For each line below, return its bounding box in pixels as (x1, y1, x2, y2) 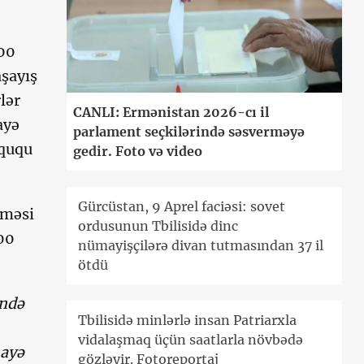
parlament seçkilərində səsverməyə (73, 123, 305, 141)
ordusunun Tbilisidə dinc (78, 218, 239, 235)
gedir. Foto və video (73, 143, 203, 160)
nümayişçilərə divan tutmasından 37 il (78, 237, 324, 254)
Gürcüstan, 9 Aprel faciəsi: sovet (78, 198, 286, 215)
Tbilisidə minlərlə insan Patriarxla (78, 312, 297, 329)
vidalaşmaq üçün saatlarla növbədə (78, 331, 304, 349)
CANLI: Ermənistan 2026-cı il (73, 104, 270, 121)
